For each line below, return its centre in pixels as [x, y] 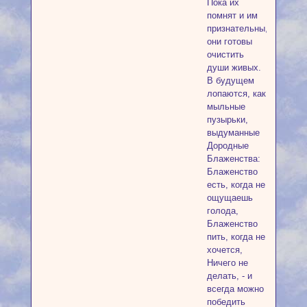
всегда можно [235, 288]
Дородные [228, 145]
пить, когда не [236, 236]
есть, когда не [236, 184]
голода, [222, 210]
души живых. [234, 67]
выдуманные [233, 132]
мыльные [226, 106]
